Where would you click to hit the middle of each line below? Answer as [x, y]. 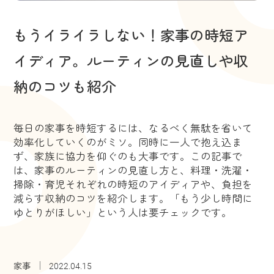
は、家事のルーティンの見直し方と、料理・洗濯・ [133, 170]
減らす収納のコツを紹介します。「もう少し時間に [133, 198]
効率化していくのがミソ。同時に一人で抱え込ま [128, 142]
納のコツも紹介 [65, 86]
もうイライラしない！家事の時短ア [131, 35]
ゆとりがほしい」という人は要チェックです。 [123, 213]
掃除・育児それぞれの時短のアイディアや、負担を [133, 184]
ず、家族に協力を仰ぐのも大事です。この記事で [128, 156]
